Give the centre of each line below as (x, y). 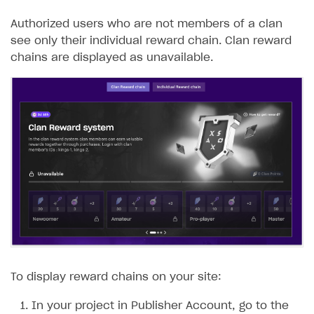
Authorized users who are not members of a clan (146, 24)
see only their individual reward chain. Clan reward (151, 41)
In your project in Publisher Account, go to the (160, 306)
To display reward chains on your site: (116, 277)
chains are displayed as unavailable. (112, 57)
